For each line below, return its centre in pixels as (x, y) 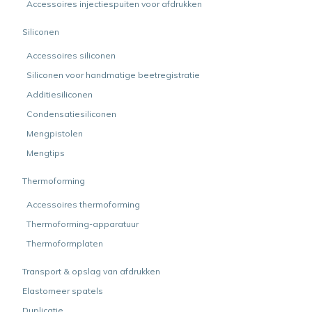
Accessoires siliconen (71, 55)
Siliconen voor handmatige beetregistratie (113, 75)
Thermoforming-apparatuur (83, 224)
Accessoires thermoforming (83, 204)
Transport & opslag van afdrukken (91, 271)
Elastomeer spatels (63, 291)
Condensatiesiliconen (71, 114)
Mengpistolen (55, 133)
